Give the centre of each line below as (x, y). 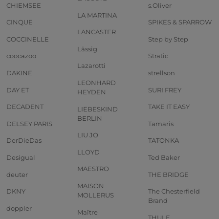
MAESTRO (93, 169)
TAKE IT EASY (169, 107)
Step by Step (168, 39)
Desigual (21, 158)
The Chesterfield (174, 191)
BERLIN (90, 118)
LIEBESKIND (98, 109)
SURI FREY (165, 90)
